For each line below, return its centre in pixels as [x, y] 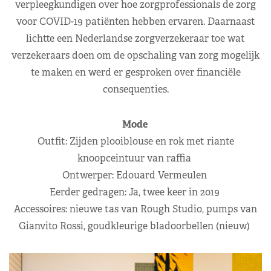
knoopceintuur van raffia [135, 158]
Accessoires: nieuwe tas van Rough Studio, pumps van [135, 209]
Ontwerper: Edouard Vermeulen [135, 175]
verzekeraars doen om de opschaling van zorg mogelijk [135, 55]
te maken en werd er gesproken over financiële [135, 72]
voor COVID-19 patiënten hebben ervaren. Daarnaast [135, 21]
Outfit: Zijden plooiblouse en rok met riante [135, 141]
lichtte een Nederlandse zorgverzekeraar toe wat [135, 38]
